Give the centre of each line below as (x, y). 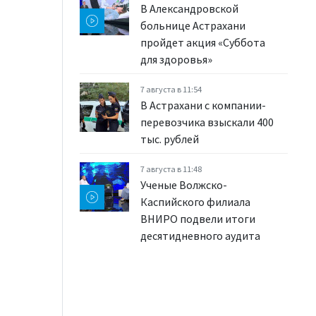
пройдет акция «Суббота (203, 42)
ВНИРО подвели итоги (198, 219)
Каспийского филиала (195, 202)
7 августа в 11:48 (171, 169)
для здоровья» (176, 59)
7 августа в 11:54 (171, 89)
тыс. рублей (170, 139)
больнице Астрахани (193, 25)
